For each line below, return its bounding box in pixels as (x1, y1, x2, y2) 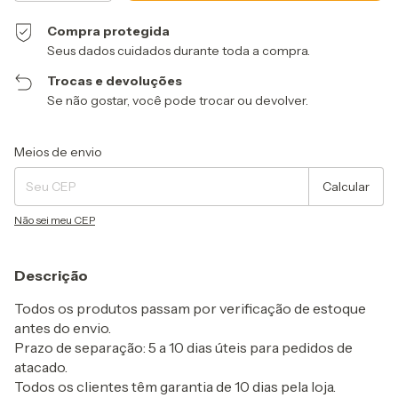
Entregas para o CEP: (14, 139, 116, 154)
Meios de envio (14, 144, 102, 161)
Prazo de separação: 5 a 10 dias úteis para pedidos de (14, 338, 353, 357)
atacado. (14, 358, 68, 377)
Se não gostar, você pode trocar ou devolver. (47, 92, 309, 109)
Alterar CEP (326, 140, 384, 155)
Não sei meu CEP (14, 213, 95, 227)
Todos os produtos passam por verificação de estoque (14, 299, 366, 318)
